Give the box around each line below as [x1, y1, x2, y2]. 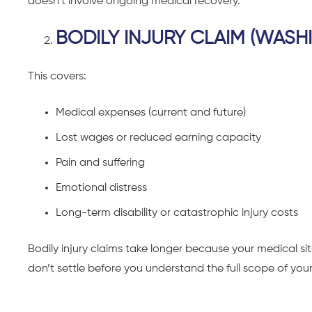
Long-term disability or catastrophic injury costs [56, 207, 298, 219]
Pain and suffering [56, 157, 145, 169]
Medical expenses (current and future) [56, 107, 246, 118]
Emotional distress [56, 182, 147, 194]
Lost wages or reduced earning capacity [56, 132, 261, 143]
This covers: [28, 70, 86, 82]
